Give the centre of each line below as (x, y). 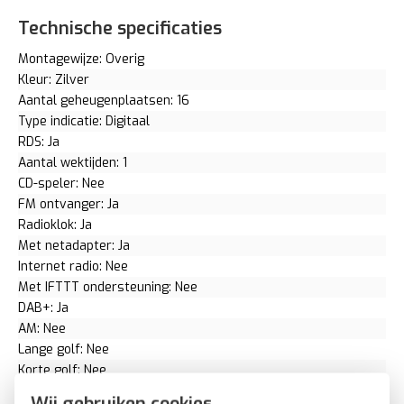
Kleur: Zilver (54, 79)
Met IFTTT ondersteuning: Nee (108, 287)
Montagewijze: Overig (81, 59)
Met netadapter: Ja (74, 245)
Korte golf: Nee (62, 370)
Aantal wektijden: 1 (73, 162)
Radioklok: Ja (55, 225)
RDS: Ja (39, 142)
